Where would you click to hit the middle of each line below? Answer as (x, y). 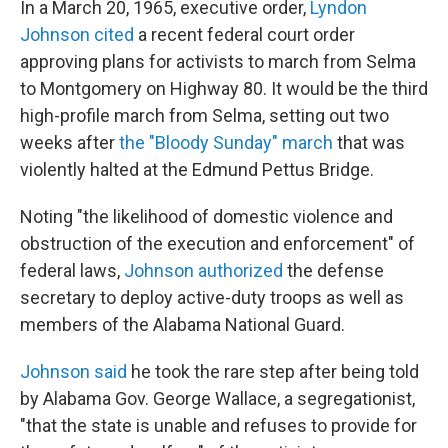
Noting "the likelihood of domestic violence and (206, 216)
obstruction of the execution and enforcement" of (217, 243)
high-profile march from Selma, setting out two (204, 115)
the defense (333, 270)
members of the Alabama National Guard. (182, 324)
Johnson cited (77, 34)
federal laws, (72, 270)
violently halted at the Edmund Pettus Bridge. (197, 169)
